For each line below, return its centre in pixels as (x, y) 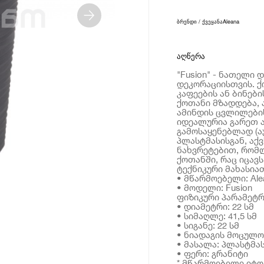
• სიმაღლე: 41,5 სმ (217, 215)
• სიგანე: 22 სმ (208, 225)
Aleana (231, 22)
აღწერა (191, 56)
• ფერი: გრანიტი (212, 253)
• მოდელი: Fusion (214, 187)
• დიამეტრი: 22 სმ (215, 206)
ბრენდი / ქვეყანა (199, 22)
